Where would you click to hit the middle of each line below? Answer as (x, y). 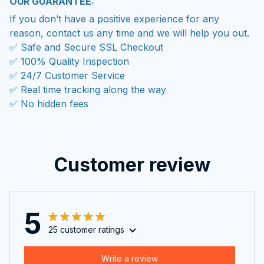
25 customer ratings (86, 230)
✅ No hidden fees (49, 103)
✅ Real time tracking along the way (88, 89)
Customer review (132, 165)
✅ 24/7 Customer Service (67, 75)
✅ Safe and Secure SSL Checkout (86, 47)
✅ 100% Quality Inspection (69, 61)
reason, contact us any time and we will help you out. (129, 33)
